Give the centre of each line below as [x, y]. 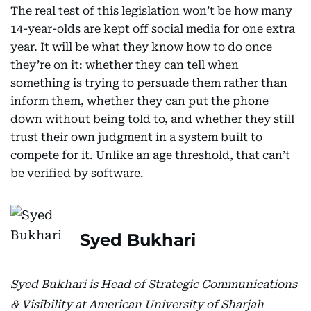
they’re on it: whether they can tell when [125, 65]
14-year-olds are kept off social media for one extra [153, 29]
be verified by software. [77, 173]
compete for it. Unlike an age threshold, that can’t [150, 155]
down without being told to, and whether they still [152, 119]
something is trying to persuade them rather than [149, 83]
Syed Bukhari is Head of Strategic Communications [154, 284]
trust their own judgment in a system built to [136, 137]
